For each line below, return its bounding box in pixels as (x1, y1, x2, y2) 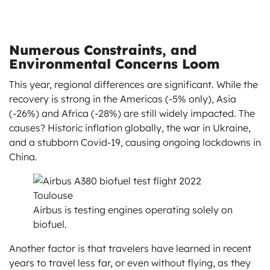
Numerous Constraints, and (9, 42, 197, 59)
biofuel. (33, 218, 67, 231)
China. (9, 151, 37, 163)
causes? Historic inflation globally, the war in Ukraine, (9, 122, 251, 134)
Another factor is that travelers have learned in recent (9, 242, 251, 255)
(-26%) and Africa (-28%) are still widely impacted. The (9, 107, 255, 120)
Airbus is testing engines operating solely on (33, 204, 233, 216)
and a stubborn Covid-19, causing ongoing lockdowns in (9, 136, 261, 149)
